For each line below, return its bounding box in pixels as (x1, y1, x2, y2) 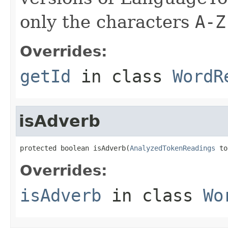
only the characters (20, 11, 195, 32)
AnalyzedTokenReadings (130, 144, 215, 152)
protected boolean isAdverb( (20, 144, 130, 152)
